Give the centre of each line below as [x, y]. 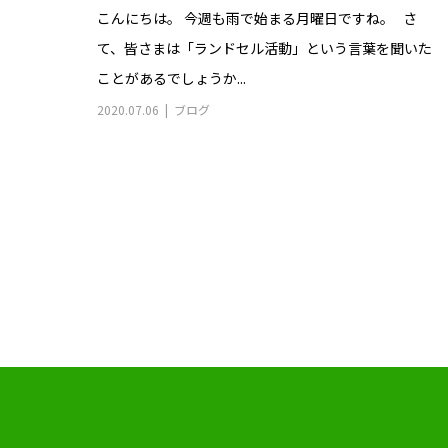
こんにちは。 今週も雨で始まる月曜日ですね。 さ [257, 18]
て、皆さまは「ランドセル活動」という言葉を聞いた [264, 48]
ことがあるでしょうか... [171, 78]
